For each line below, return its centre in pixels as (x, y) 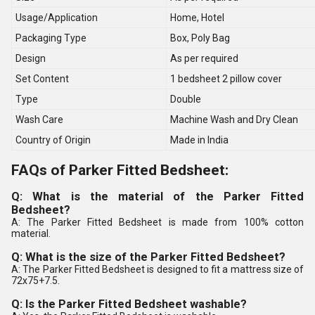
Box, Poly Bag (200, 38)
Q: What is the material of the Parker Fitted (157, 197)
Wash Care (39, 120)
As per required (204, 58)
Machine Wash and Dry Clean (234, 120)
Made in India (199, 140)
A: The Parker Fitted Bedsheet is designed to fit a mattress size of (157, 269)
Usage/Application (57, 18)
